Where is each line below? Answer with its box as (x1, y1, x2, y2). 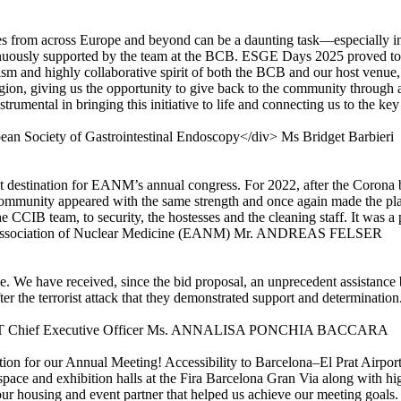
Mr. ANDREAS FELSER (230, 226, 382, 242)
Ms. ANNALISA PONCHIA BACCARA (143, 322, 388, 338)
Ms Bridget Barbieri (277, 129, 394, 145)
